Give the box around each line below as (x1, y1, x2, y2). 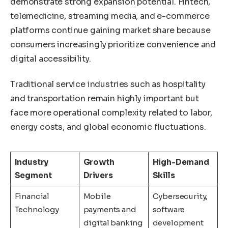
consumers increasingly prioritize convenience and (10, 39, 216, 50)
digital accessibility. (10, 53, 91, 65)
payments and (83, 205, 136, 215)
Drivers (83, 170, 113, 181)
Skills (152, 170, 175, 181)
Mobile (83, 191, 111, 202)
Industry (14, 157, 49, 167)
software (152, 205, 185, 215)
